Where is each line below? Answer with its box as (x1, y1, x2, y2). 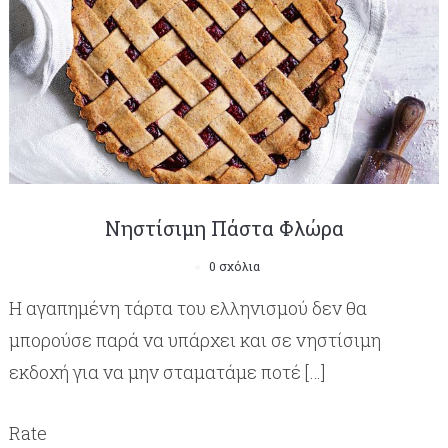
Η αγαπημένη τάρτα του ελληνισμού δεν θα (8, 295, 367, 320)
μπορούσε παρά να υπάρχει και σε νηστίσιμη (8, 327, 381, 352)
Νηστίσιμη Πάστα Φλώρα (104, 214, 344, 241)
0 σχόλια (208, 257, 260, 274)
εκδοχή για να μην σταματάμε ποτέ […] (8, 359, 325, 384)
